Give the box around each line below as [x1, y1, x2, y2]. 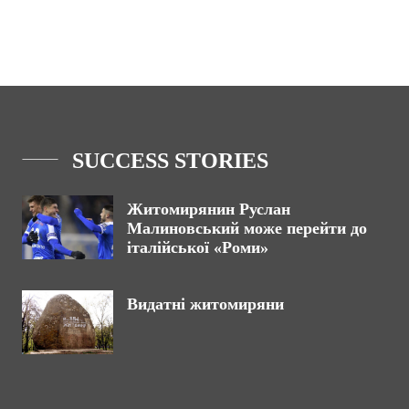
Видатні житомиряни [127, 294, 284, 313]
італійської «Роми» [127, 237, 268, 257]
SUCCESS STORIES [72, 148, 268, 173]
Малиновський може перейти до [127, 218, 367, 237]
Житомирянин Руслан [127, 199, 290, 218]
